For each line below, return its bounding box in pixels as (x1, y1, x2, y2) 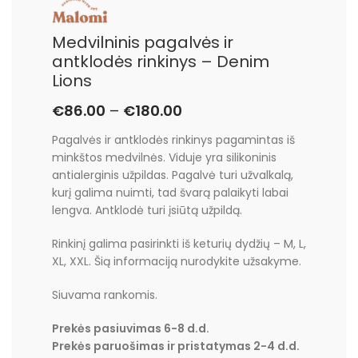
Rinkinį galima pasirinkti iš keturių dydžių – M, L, (52, 235, 306, 252)
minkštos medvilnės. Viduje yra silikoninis (52, 149, 276, 165)
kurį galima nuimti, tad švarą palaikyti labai (52, 184, 288, 201)
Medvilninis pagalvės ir (52, 30, 233, 54)
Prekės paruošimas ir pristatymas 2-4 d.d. (52, 337, 300, 354)
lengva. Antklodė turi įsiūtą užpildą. (52, 201, 242, 218)
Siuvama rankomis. (52, 286, 157, 303)
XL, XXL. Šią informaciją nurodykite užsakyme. (52, 253, 301, 269)
